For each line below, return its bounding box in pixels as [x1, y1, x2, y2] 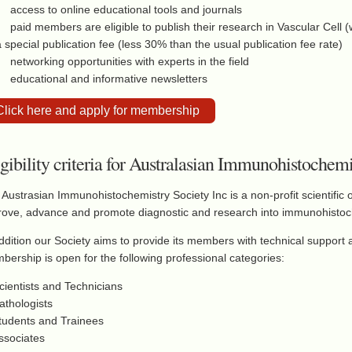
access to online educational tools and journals [10, 3, 242, 16]
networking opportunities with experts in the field [10, 55, 249, 68]
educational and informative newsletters [10, 72, 207, 85]
